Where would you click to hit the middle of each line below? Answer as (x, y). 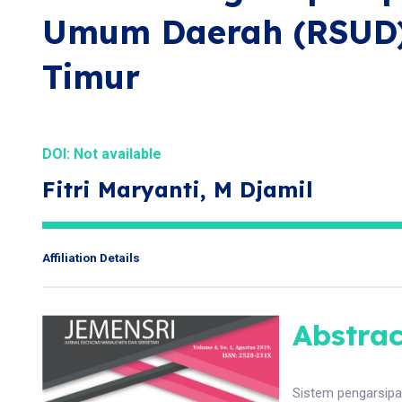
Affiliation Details (91, 258)
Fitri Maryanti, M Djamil (178, 189)
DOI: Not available (102, 154)
